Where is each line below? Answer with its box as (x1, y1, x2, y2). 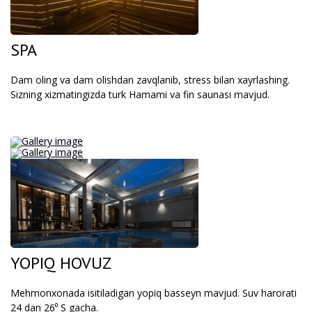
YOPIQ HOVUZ (10, 252, 111, 274)
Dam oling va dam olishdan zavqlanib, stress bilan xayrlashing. (10, 73, 290, 86)
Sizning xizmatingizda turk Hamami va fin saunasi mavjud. (10, 88, 270, 101)
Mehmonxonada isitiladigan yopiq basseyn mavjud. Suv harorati (10, 286, 297, 299)
